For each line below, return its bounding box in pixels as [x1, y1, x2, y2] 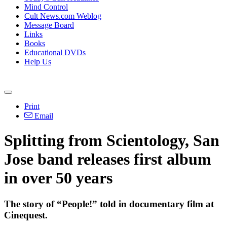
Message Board [24, 21, 74, 29]
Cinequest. [4, 209, 48, 220]
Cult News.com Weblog [24, 12, 101, 20]
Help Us [24, 57, 51, 66]
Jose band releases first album [4, 150, 211, 169]
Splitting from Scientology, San [4, 131, 219, 150]
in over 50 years [4, 169, 112, 187]
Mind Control [24, 3, 68, 11]
